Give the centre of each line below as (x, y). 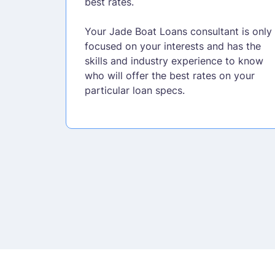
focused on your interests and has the (172, 46)
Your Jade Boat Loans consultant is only (178, 31)
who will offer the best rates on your (169, 75)
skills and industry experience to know (174, 60)
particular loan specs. (134, 90)
